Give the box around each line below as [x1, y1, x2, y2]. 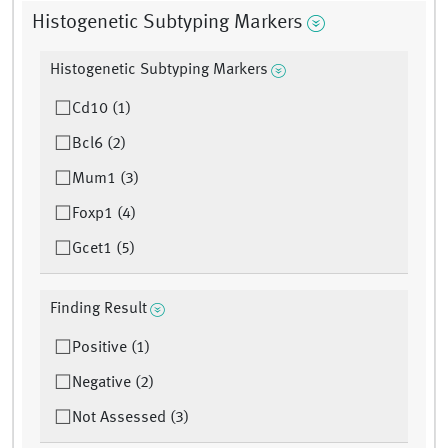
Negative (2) [72, 375, 154, 392]
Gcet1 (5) [72, 241, 135, 258]
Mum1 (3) [72, 171, 139, 188]
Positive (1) [72, 340, 150, 357]
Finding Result [50, 301, 147, 318]
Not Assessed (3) [72, 410, 189, 427]
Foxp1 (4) [72, 206, 136, 223]
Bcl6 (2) [72, 136, 126, 153]
